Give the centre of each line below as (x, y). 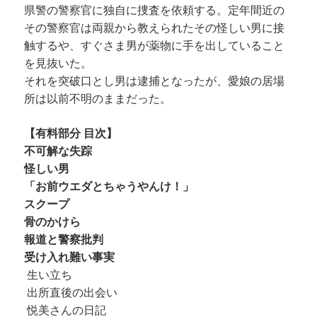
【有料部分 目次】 (71, 134)
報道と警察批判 (64, 240)
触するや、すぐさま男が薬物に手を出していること (155, 46)
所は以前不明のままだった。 (98, 99)
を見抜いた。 (58, 64)
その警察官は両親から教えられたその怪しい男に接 (155, 28)
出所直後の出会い (71, 293)
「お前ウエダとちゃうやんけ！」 (109, 187)
